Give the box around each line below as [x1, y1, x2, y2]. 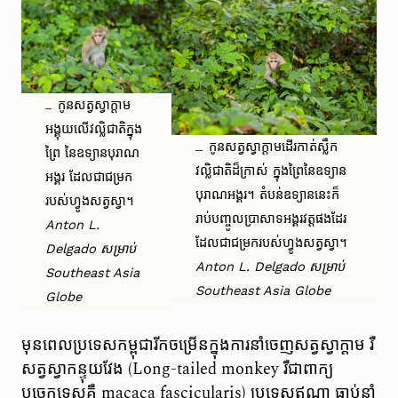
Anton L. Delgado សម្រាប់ [195, 259, 346, 275]
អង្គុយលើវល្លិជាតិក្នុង [45, 121, 143, 138]
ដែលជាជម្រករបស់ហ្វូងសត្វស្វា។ [195, 235, 348, 251]
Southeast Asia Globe [195, 283, 331, 299]
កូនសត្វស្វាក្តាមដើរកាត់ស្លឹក [208, 139, 338, 155]
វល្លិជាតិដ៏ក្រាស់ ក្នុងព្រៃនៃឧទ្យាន [195, 163, 347, 179]
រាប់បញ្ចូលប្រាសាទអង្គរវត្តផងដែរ [195, 211, 347, 227]
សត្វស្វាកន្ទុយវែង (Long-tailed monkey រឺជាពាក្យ [20, 356, 333, 381]
